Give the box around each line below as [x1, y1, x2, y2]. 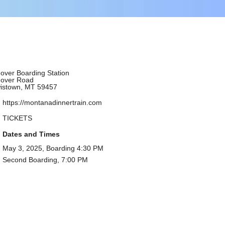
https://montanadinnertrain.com [2, 98, 102, 106]
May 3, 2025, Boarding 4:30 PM [2, 144, 103, 152]
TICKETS [2, 114, 32, 123]
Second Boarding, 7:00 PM [2, 155, 88, 164]
